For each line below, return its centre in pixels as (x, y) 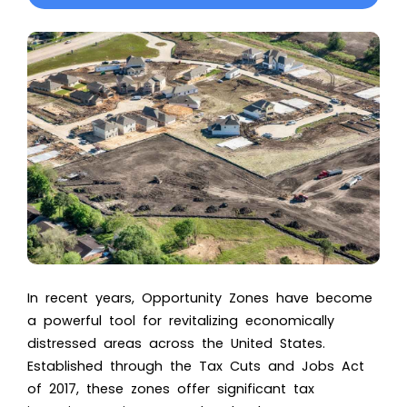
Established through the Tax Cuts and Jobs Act (196, 366)
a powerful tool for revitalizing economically (181, 320)
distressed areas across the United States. (176, 343)
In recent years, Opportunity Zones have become (200, 298)
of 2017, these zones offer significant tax (171, 388)
